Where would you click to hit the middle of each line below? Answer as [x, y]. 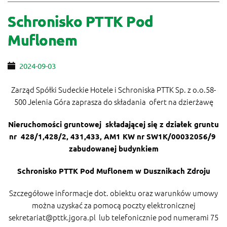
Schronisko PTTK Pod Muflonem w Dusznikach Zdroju [113, 171]
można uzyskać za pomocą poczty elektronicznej [113, 205]
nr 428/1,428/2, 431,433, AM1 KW [73, 136]
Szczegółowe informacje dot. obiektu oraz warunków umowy [113, 193]
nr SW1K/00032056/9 [176, 136]
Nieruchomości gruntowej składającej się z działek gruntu [113, 124]
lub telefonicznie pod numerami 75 [157, 217]
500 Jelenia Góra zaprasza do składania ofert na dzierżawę [113, 101]
